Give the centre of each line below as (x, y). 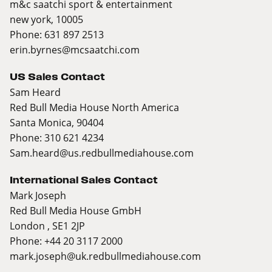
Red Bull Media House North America (94, 107)
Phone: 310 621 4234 (57, 138)
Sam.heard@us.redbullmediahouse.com (102, 153)
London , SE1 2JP (47, 226)
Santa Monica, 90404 (57, 123)
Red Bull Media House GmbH (76, 211)
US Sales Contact (57, 77)
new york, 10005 (46, 19)
